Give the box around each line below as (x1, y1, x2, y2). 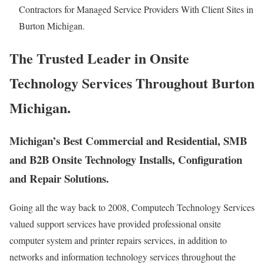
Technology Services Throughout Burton (9, 72, 255, 93)
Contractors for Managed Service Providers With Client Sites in (19, 2, 253, 15)
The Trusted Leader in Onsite (9, 47, 189, 68)
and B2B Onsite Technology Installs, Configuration (9, 151, 242, 168)
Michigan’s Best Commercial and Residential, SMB (9, 133, 247, 149)
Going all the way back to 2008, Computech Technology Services (9, 201, 255, 214)
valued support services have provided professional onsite (9, 217, 221, 230)
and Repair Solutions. (9, 170, 109, 187)
